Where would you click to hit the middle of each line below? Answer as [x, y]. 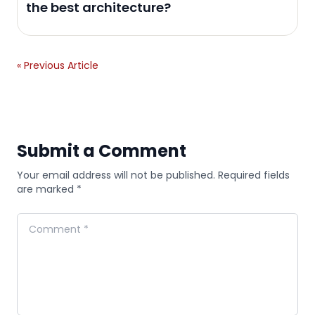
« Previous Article [58, 65]
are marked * [49, 189]
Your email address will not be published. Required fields [153, 175]
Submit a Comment [102, 150]
